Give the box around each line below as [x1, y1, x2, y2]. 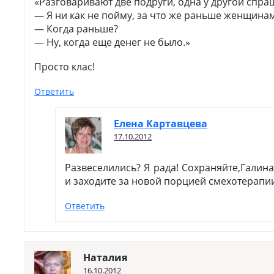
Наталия [83, 251, 127, 264]
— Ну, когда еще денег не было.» [34, 35, 190, 49]
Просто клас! [34, 60, 95, 73]
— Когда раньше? [34, 22, 118, 35]
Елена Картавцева [114, 117, 207, 130]
